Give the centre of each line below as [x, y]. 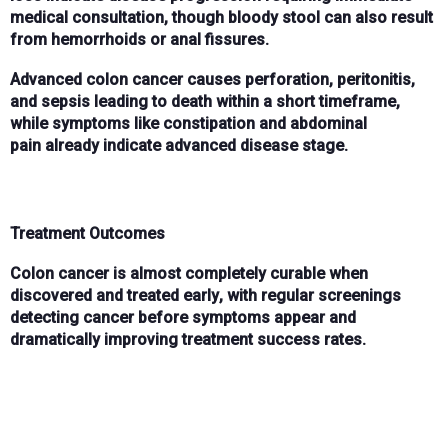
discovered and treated [96, 295]
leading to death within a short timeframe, [245, 101]
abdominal [328, 123]
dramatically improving [96, 339]
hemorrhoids [98, 39]
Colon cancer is [70, 273]
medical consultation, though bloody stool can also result [221, 17]
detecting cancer [74, 317]
